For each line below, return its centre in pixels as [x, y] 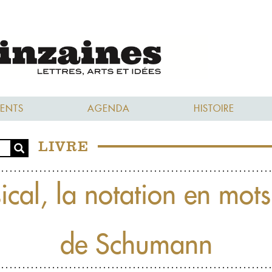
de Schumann [136, 244]
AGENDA [109, 108]
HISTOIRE [214, 108]
